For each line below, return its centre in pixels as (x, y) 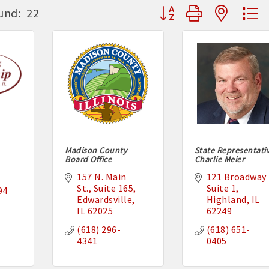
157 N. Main (102, 177)
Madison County (96, 150)
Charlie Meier (219, 159)
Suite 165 (113, 188)
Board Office (89, 159)
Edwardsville (105, 200)
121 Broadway (236, 177)
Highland (226, 200)
